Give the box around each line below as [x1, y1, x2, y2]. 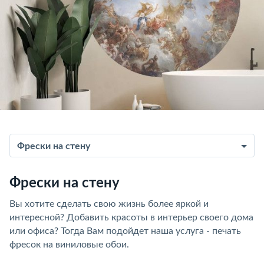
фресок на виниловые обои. [9, 240, 129, 249]
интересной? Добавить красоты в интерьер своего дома [9, 213, 253, 222]
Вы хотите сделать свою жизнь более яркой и [9, 199, 209, 209]
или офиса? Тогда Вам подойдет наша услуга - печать [9, 226, 241, 236]
